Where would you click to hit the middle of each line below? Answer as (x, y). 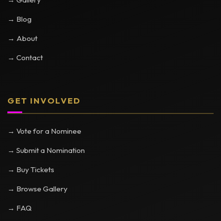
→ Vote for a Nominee (44, 131)
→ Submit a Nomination (46, 150)
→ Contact (25, 57)
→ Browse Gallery (37, 189)
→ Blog (19, 19)
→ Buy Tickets (31, 169)
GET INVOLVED (44, 100)
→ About (22, 38)
